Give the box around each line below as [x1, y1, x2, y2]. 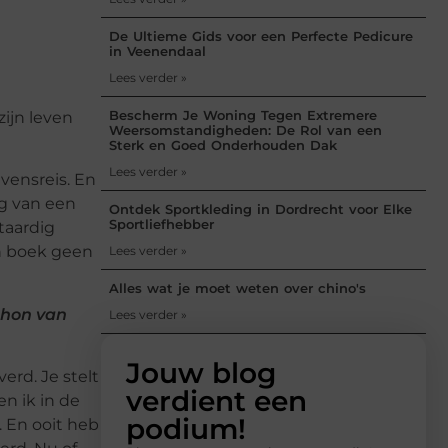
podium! [126, 411, 246, 446]
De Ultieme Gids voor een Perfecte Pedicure [109, 27, 413, 44]
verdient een [126, 383, 307, 418]
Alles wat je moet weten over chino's [109, 279, 366, 296]
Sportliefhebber [109, 215, 214, 232]
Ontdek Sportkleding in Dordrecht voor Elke [109, 200, 412, 217]
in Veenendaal [109, 42, 206, 59]
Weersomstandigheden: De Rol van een [109, 121, 382, 138]
